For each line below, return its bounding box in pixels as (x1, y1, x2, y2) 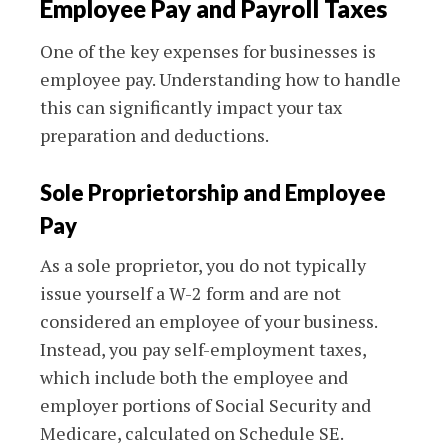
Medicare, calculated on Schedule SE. (40, 420, 344, 445)
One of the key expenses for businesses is (40, 38, 376, 63)
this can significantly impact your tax (40, 94, 342, 119)
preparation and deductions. (40, 122, 269, 147)
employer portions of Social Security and (40, 392, 371, 417)
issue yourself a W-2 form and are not (40, 280, 341, 305)
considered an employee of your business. (40, 308, 377, 333)
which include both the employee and (40, 364, 348, 389)
